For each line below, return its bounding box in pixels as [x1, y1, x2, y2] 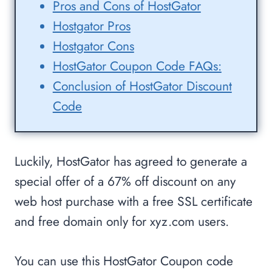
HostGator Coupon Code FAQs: [52, 57, 222, 76]
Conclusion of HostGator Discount [52, 77, 232, 96]
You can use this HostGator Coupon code [15, 252, 233, 271]
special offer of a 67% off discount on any [15, 172, 236, 191]
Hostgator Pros [52, 17, 131, 36]
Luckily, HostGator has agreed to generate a [15, 152, 247, 171]
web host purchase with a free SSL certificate [15, 192, 253, 211]
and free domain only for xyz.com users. [15, 212, 229, 231]
